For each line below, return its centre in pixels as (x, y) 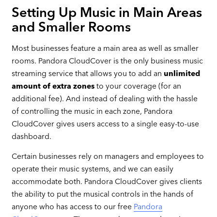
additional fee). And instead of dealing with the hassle (104, 98)
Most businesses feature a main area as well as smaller (105, 48)
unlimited (182, 73)
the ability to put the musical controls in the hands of (102, 194)
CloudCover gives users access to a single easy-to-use (105, 124)
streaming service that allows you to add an (87, 73)
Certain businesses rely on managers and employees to (108, 156)
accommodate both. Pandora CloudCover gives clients (107, 182)
